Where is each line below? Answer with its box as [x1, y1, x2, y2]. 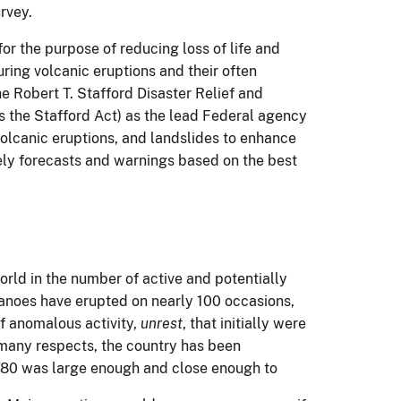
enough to [208, 359, 277, 377]
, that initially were [183, 314, 306, 332]
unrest [141, 314, 183, 332]
